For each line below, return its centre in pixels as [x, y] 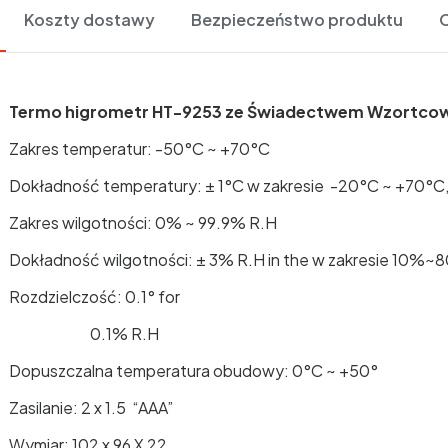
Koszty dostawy [89, 19]
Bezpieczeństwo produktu [297, 19]
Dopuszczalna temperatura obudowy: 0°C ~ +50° [193, 370]
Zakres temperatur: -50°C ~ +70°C [139, 148]
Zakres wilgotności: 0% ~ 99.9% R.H [143, 222]
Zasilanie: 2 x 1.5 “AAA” [91, 407]
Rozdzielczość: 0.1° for [94, 296]
